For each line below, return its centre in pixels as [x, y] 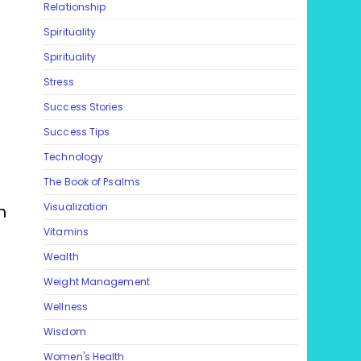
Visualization [76, 207]
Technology [74, 157]
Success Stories [83, 107]
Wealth [61, 257]
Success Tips [77, 132]
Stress [59, 82]
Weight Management [97, 282]
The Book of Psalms [92, 182]
